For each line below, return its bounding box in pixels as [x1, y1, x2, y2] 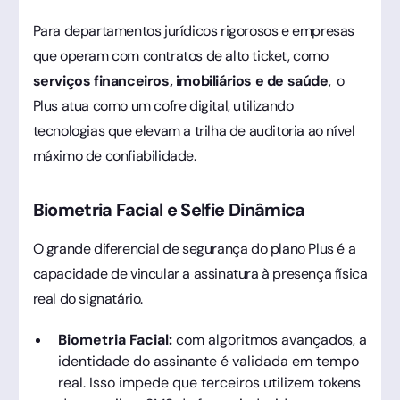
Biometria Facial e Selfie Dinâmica [32, 197, 305, 221]
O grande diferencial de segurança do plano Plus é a [32, 238, 356, 258]
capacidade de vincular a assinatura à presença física [32, 263, 368, 283]
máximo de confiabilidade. [32, 146, 196, 165]
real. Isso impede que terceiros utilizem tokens [57, 372, 361, 392]
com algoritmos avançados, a [171, 329, 367, 349]
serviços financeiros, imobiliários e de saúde [32, 71, 329, 90]
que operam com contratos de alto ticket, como [32, 46, 329, 65]
